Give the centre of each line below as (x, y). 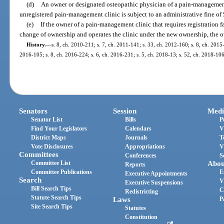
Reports (135, 165)
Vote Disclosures (52, 147)
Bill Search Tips (51, 189)
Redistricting (142, 192)
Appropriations (145, 147)
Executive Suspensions (154, 183)
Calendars (138, 129)
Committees (39, 155)
